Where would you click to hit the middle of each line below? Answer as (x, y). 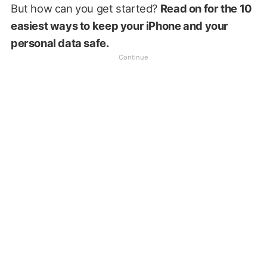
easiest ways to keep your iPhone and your (119, 25)
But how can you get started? (85, 8)
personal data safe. (60, 43)
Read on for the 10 (206, 8)
